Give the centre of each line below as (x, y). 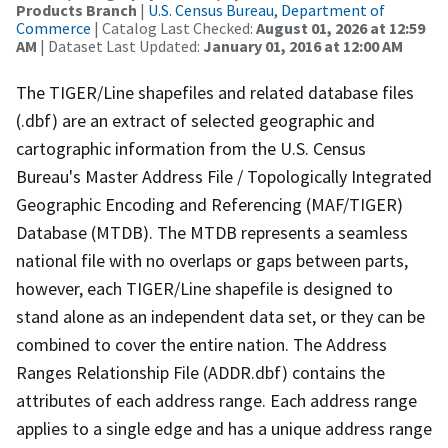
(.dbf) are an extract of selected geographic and (195, 120)
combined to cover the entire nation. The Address (201, 344)
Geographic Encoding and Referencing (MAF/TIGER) (209, 204)
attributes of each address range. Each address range (216, 400)
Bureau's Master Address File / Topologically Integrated (224, 176)
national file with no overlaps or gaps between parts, (212, 260)
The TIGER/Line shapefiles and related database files (215, 92)
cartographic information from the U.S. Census (191, 148)
